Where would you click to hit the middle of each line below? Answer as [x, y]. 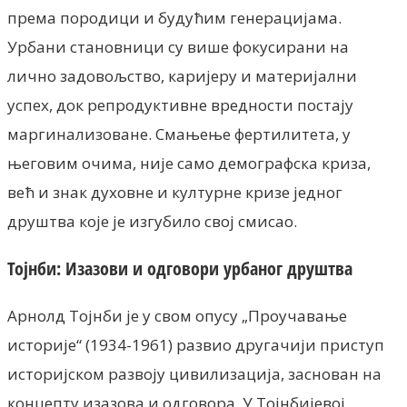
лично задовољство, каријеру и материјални [182, 76]
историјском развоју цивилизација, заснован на [194, 373]
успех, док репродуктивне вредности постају [180, 105]
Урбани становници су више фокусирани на [178, 47]
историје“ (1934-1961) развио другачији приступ [196, 344]
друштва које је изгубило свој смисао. [152, 221]
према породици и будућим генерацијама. [174, 18]
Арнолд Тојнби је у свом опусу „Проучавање [177, 315]
